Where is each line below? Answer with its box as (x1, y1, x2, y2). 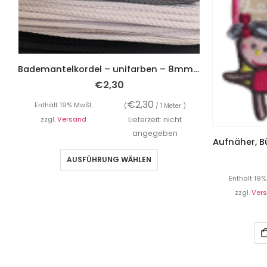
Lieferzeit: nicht (128, 114, 182, 125)
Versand (57, 114, 86, 124)
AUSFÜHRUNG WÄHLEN (67, 154, 151, 164)
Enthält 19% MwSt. (34, 100, 93, 110)
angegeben (132, 128, 178, 138)
